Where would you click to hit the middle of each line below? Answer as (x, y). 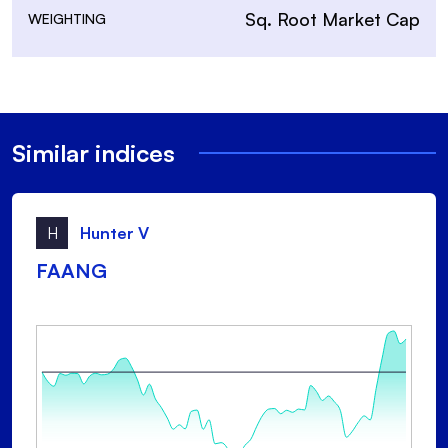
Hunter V (114, 233)
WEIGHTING (67, 19)
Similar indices (93, 153)
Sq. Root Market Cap (332, 19)
